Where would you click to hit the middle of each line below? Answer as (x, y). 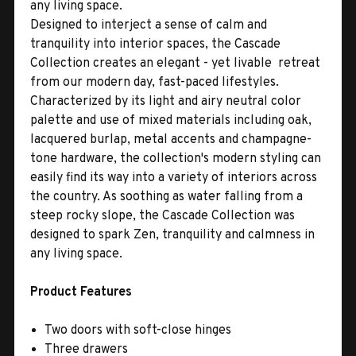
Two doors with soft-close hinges (138, 330)
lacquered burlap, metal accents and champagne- (171, 139)
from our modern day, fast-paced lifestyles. (155, 82)
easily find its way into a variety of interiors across (174, 178)
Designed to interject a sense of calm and (149, 25)
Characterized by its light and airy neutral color (166, 101)
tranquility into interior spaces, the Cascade (155, 44)
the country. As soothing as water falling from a (166, 197)
